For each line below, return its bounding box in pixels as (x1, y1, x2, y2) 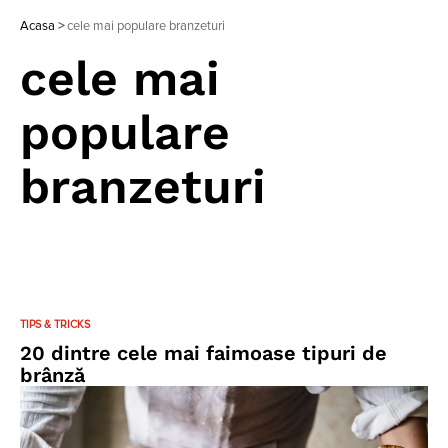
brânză (20, 363, 85, 387)
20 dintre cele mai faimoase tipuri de (20, 341, 387, 365)
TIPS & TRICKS (20, 319, 90, 330)
